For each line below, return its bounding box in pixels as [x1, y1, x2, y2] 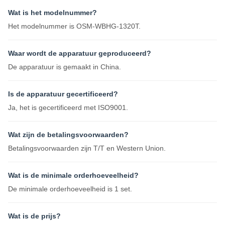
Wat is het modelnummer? [8, 9, 97, 17]
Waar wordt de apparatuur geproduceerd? [8, 49, 151, 57]
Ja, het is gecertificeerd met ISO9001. [8, 103, 128, 111]
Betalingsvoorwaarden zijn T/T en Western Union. [8, 144, 166, 152]
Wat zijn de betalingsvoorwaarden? [8, 131, 129, 139]
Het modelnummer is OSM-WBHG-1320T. [8, 22, 141, 30]
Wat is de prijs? [8, 212, 61, 220]
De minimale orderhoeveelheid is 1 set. [8, 185, 132, 193]
